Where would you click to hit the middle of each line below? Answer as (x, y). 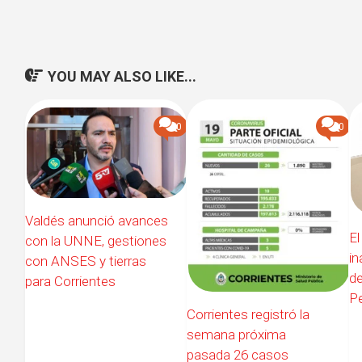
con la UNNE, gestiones (96, 240)
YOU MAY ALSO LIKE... (122, 76)
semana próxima (237, 335)
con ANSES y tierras (86, 261)
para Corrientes (70, 281)
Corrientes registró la (248, 315)
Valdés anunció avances (97, 220)
